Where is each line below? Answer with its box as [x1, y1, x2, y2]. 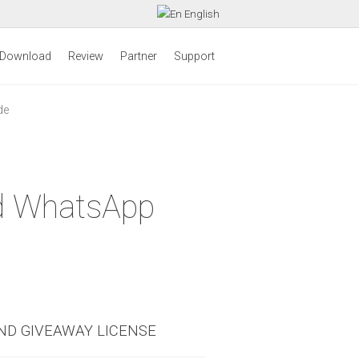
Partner [120, 50, 157, 63]
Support [174, 50, 215, 63]
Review [68, 50, 103, 63]
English [182, 8, 220, 20]
